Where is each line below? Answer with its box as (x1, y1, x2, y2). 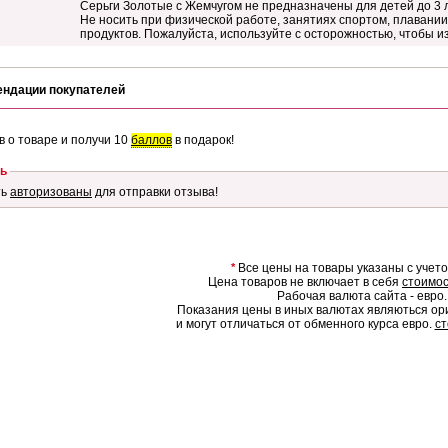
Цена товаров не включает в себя (208, 274, 402, 289)
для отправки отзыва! (92, 185, 218, 200)
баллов (131, 133, 172, 147)
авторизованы (10, 185, 92, 200)
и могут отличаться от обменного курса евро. (175, 316, 435, 331)
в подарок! (172, 133, 234, 147)
